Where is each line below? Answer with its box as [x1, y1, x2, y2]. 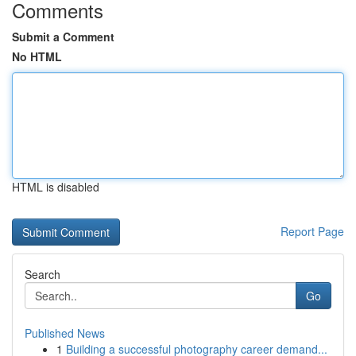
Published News [25, 325, 105, 341]
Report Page [281, 223, 344, 239]
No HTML [12, 48, 62, 64]
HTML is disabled [12, 179, 99, 195]
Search [25, 266, 60, 282]
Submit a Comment [12, 29, 114, 44]
